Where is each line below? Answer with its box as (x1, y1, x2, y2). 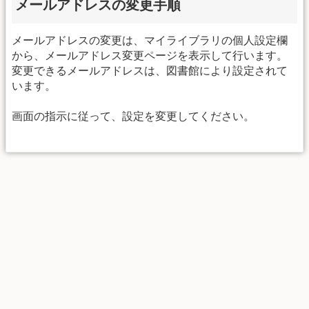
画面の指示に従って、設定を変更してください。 (12, 110, 255, 123)
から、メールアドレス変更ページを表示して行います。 (12, 49, 288, 61)
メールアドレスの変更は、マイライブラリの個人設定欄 (12, 34, 288, 46)
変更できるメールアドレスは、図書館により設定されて (12, 64, 288, 77)
